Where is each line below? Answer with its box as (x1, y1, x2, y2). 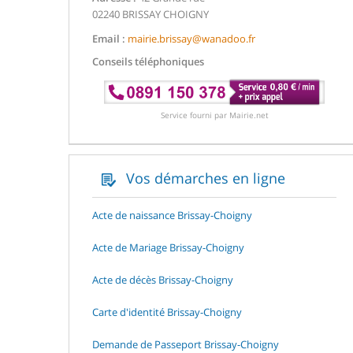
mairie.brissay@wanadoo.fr (128, 32, 255, 46)
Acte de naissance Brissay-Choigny (92, 207, 252, 222)
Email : (92, 32, 125, 46)
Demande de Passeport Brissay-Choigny (92, 336, 279, 351)
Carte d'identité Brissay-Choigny (92, 304, 242, 319)
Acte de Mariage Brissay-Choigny (92, 240, 244, 255)
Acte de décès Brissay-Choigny (92, 272, 233, 287)
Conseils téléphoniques (92, 54, 204, 69)
